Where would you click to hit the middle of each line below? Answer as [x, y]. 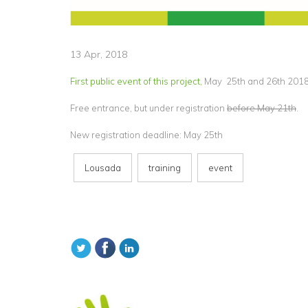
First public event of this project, [136, 81]
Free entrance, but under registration [148, 108]
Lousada [103, 168]
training [165, 168]
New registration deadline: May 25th [146, 135]
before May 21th [262, 108]
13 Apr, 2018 [99, 55]
